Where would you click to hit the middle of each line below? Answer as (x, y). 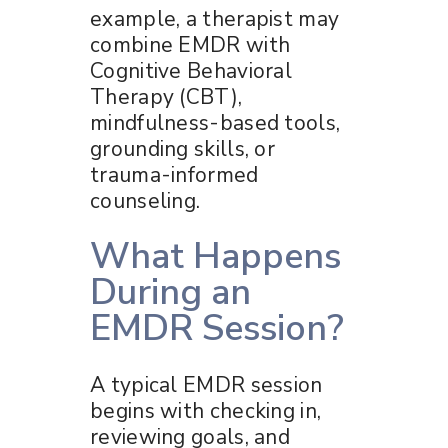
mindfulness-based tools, (215, 122)
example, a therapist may (215, 18)
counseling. (145, 200)
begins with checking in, (206, 410)
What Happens (215, 256)
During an (170, 292)
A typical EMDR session (206, 384)
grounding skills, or (183, 148)
